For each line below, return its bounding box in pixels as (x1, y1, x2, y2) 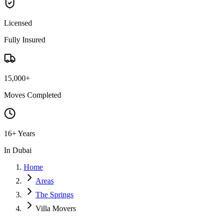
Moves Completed (4, 90, 61, 99)
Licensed (4, 18, 32, 27)
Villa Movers (36, 204, 76, 213)
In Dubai (4, 146, 32, 154)
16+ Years (4, 129, 35, 138)
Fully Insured (4, 35, 45, 44)
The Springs (36, 190, 74, 199)
